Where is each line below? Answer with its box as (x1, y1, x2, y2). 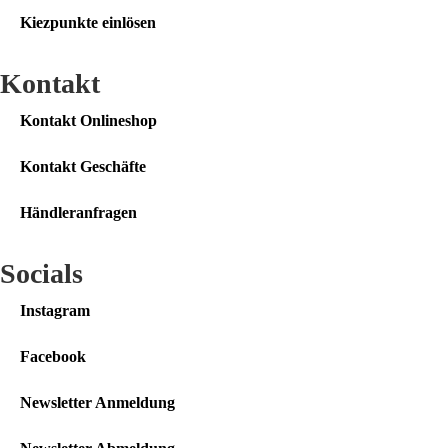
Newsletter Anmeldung (20, 394, 175, 412)
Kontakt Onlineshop (20, 112, 157, 130)
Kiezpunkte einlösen (20, 14, 156, 32)
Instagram (20, 302, 90, 320)
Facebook (20, 348, 86, 366)
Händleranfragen (20, 204, 137, 222)
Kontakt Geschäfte (20, 158, 146, 176)
